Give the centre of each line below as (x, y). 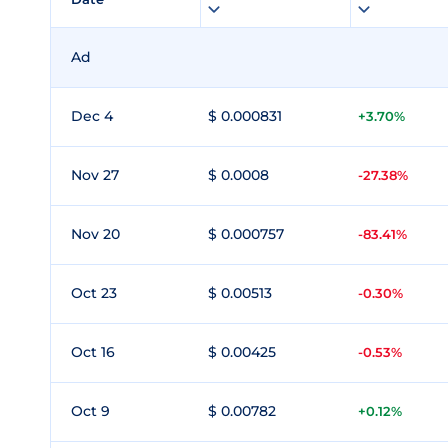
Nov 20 (95, 234)
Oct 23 (94, 293)
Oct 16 (93, 352)
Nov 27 (95, 175)
